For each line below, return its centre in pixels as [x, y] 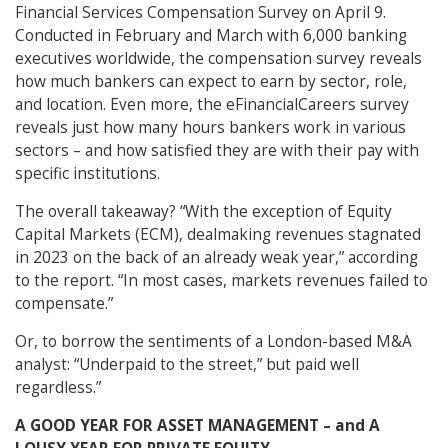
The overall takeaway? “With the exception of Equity [203, 212]
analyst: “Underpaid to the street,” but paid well [187, 365]
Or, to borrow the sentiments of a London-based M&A [213, 342]
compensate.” [64, 304]
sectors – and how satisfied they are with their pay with [217, 151]
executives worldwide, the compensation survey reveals [218, 59]
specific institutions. [87, 174]
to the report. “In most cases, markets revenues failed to [221, 281]
